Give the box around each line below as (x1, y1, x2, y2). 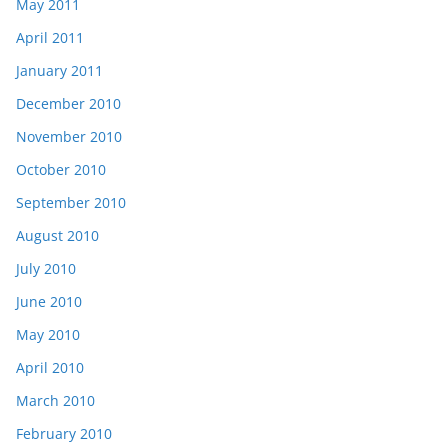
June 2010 (16, 291, 82, 311)
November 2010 (16, 126, 122, 146)
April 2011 (16, 27, 84, 47)
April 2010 (16, 357, 84, 377)
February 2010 (16, 423, 112, 443)
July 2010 (16, 258, 76, 278)
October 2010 (16, 159, 106, 179)
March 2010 (16, 390, 95, 410)
